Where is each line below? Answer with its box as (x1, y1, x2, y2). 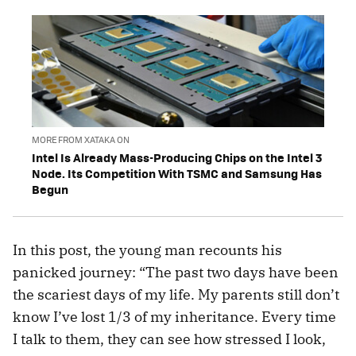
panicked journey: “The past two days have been (13, 262, 339, 281)
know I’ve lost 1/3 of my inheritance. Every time (13, 307, 336, 326)
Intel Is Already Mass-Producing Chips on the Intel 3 (32, 148, 322, 166)
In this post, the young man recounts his (13, 240, 282, 259)
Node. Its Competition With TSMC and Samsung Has (32, 164, 322, 182)
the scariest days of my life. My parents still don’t (13, 284, 339, 304)
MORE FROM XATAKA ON (32, 133, 130, 145)
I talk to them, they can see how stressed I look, (13, 329, 326, 348)
